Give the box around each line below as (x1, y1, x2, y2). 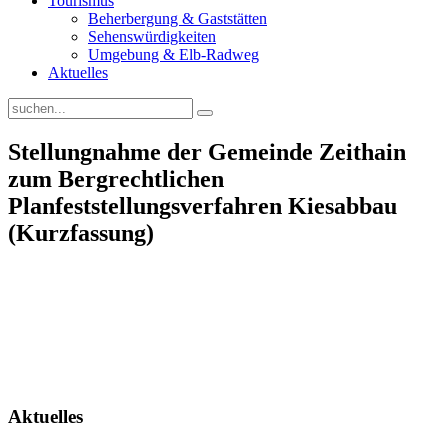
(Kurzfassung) (8, 219, 154, 246)
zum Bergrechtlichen (8, 165, 224, 192)
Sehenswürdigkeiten (88, 28, 216, 45)
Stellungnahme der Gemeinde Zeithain (8, 138, 406, 165)
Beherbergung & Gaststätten (88, 10, 267, 27)
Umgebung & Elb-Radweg (88, 46, 259, 63)
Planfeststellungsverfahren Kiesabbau (8, 192, 397, 219)
